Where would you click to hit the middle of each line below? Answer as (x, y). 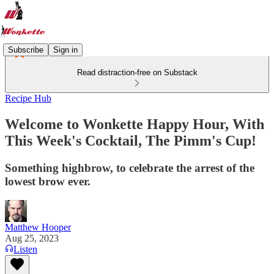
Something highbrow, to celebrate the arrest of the (130, 168)
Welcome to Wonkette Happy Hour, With (135, 124)
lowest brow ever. (48, 181)
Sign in (65, 50)
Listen (25, 249)
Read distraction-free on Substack (137, 72)
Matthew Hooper (38, 227)
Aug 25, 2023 (32, 238)
